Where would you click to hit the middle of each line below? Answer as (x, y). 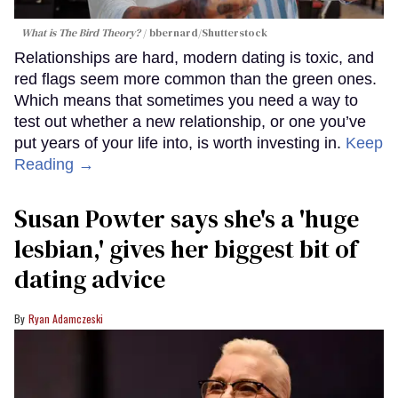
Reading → (54, 164)
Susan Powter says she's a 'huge (187, 218)
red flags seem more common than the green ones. (195, 79)
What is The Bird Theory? (81, 32)
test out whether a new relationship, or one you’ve (190, 121)
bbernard (174, 32)
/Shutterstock (233, 32)
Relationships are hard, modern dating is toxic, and (194, 57)
